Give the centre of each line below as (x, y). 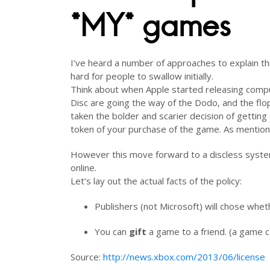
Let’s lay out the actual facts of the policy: (156, 181)
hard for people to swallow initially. (142, 76)
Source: (87, 257)
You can (112, 231)
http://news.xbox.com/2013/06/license (184, 257)
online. (83, 168)
